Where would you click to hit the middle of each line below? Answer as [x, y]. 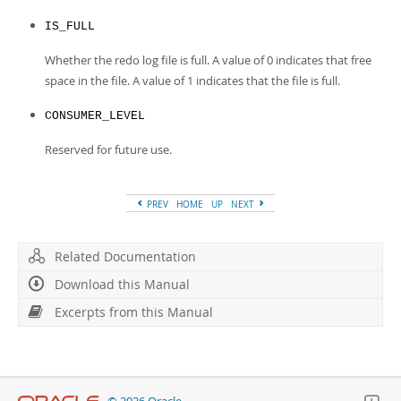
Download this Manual [122, 284]
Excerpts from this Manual [134, 312]
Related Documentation [125, 256]
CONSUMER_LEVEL [95, 116]
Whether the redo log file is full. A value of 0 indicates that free [208, 60]
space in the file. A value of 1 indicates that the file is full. [192, 81]
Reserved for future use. [108, 149]
